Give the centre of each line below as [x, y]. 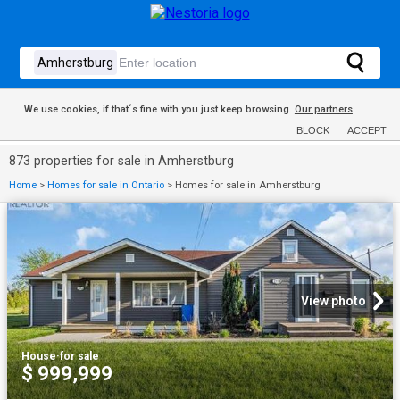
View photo [333, 301]
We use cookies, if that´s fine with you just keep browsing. [159, 109]
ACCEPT [367, 130]
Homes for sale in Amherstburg [248, 185]
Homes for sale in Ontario [106, 185]
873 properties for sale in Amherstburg [121, 161]
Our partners [323, 109]
